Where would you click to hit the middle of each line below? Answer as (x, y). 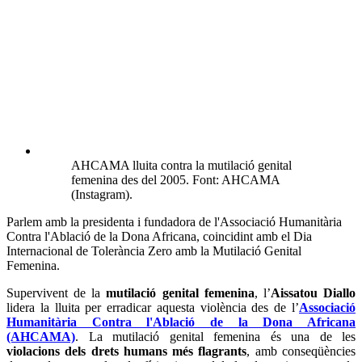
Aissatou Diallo (313, 293)
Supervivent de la (57, 293)
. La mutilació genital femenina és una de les (215, 337)
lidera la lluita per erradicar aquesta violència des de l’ (153, 308)
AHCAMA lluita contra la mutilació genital (181, 166)
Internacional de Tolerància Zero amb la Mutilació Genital (154, 251)
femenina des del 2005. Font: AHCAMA (175, 180)
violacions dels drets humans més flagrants (127, 351)
